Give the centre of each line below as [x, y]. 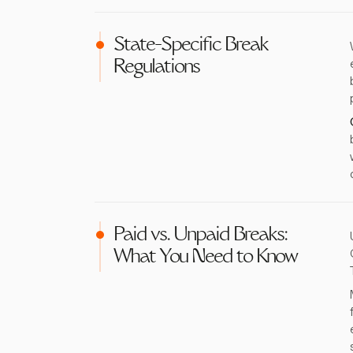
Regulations [156, 68]
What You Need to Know [205, 258]
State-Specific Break [191, 46]
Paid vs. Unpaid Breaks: [200, 236]
